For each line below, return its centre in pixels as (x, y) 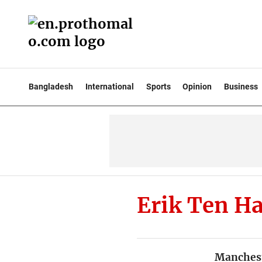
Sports (158, 87)
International (109, 87)
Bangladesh (51, 87)
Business (241, 87)
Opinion (197, 87)
